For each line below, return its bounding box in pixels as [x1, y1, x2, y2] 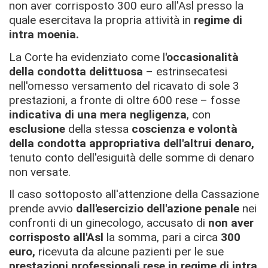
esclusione [9, 121, 65, 136]
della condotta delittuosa [9, 64, 143, 78]
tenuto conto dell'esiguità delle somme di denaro [9, 150, 254, 165]
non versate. [9, 165, 71, 179]
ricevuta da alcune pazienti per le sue [35, 245, 224, 258]
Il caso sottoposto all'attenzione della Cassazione [9, 187, 259, 201]
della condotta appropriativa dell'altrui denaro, [9, 136, 254, 150]
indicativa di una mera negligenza [9, 107, 187, 121]
